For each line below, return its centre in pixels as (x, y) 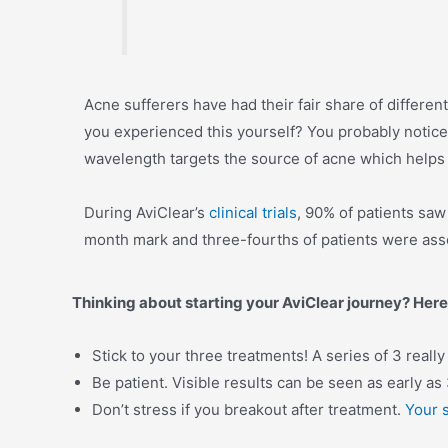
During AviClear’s (146, 212)
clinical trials (253, 212)
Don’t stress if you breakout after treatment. (248, 409)
